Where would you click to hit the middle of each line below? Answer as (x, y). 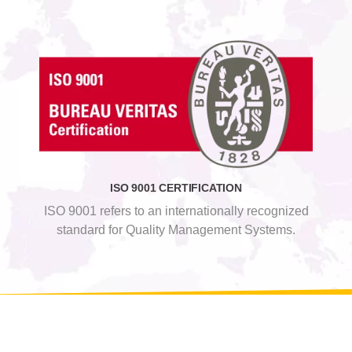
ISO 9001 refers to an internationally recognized (176, 211)
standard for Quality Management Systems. (176, 229)
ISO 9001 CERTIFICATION (176, 187)
